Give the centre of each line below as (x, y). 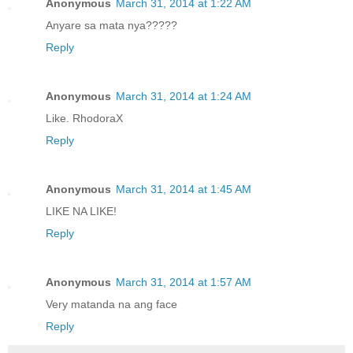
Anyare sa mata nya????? (111, 25)
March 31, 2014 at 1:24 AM (184, 96)
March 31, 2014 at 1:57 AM (184, 282)
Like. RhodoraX (84, 118)
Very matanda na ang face (111, 304)
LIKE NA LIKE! (81, 211)
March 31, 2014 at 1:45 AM (184, 189)
